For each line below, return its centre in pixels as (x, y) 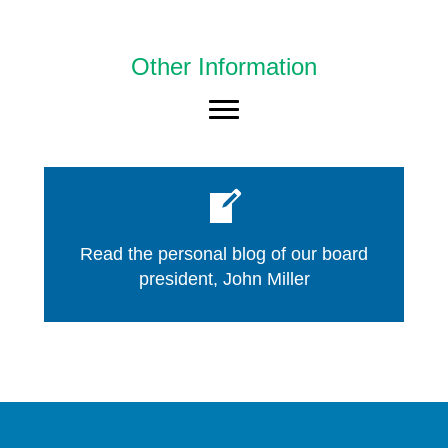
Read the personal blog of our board (224, 253)
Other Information (224, 66)
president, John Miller (224, 278)
